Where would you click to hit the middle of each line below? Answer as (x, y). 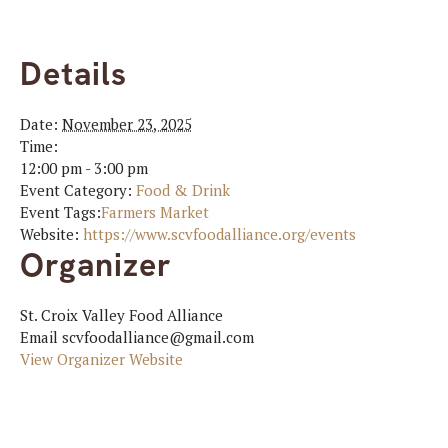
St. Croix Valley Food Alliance (121, 315)
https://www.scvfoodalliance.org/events (219, 234)
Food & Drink (183, 190)
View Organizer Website (101, 359)
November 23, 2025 (127, 124)
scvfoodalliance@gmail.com (158, 337)
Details (73, 74)
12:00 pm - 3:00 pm (84, 168)
